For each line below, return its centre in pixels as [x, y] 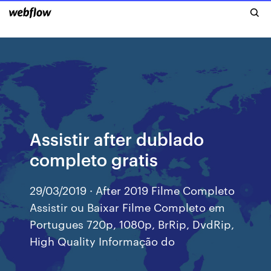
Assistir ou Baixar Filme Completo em [128, 207]
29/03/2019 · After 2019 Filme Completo [132, 190]
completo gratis [94, 159]
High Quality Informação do [103, 240]
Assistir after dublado [117, 138]
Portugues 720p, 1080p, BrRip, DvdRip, [132, 224]
